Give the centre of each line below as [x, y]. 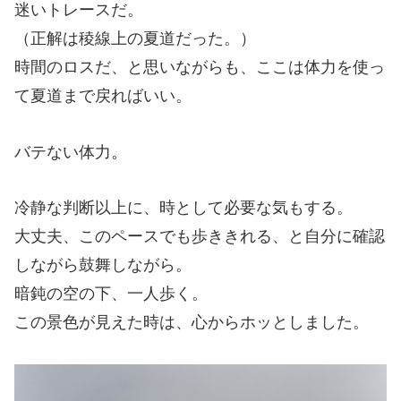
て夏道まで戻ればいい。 [103, 95]
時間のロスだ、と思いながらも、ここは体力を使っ [200, 67]
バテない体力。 [71, 152]
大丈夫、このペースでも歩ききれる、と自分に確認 [200, 237]
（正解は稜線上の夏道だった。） [135, 38]
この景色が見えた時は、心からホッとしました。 [192, 323]
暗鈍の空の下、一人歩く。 [111, 294]
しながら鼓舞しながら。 [103, 265]
